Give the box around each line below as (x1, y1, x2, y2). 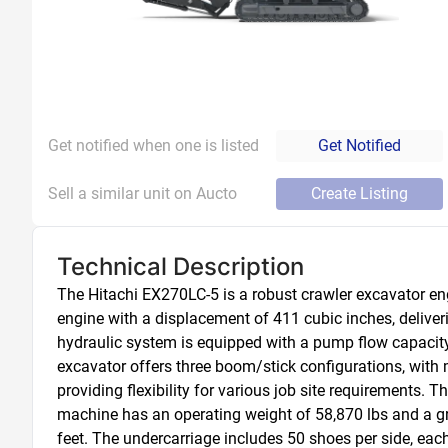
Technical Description (57, 252, 304, 281)
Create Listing (311, 184, 408, 203)
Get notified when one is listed (48, 136, 259, 155)
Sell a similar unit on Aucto (48, 184, 237, 203)
